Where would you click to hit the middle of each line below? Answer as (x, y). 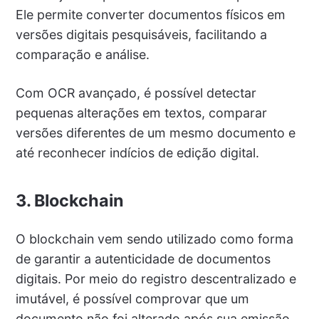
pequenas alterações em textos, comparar (141, 113)
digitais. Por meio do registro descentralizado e (156, 278)
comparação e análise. (82, 54)
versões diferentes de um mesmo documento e (155, 132)
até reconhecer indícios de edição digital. (137, 152)
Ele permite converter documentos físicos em (150, 14)
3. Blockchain (69, 200)
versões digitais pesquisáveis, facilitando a (141, 34)
